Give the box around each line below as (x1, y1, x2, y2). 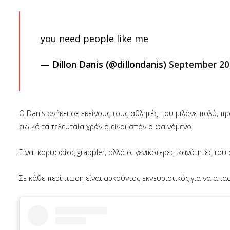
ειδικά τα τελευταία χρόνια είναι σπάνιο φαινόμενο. (19, 122, 193, 131)
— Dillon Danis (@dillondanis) (41, 58, 169, 70)
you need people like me (41, 32, 148, 45)
